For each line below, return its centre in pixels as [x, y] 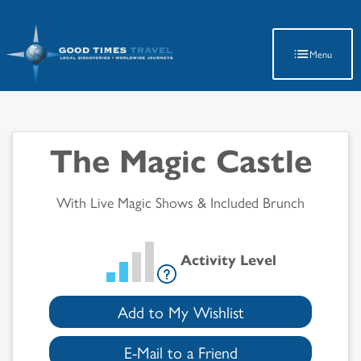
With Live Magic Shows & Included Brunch [180, 202]
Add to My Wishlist [180, 312]
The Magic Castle [180, 159]
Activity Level [228, 259]
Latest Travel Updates [180, 19]
